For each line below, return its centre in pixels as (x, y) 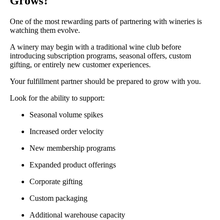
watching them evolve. (45, 30)
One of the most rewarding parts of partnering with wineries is (106, 22)
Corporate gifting (56, 182)
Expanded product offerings (73, 165)
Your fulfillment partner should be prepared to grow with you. (105, 82)
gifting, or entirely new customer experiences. (80, 65)
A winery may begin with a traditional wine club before (96, 47)
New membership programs (72, 148)
